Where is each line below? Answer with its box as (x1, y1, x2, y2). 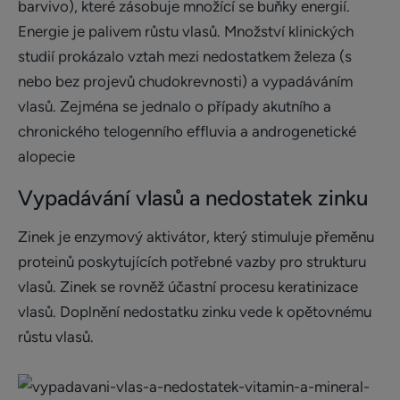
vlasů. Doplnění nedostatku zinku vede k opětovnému (18, 303, 371, 321)
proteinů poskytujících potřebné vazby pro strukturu (18, 253, 366, 271)
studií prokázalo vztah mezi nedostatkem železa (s (18, 47, 352, 65)
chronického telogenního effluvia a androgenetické (18, 122, 356, 140)
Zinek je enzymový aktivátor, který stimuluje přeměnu (18, 228, 374, 246)
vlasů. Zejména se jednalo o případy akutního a (18, 97, 331, 115)
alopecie (18, 147, 75, 165)
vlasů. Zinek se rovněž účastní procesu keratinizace (18, 278, 358, 296)
